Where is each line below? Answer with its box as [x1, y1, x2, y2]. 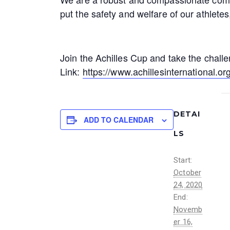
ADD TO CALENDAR [84, 114, 154, 125]
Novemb [174, 204, 202, 214]
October [174, 167, 201, 177]
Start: [174, 155, 192, 165]
